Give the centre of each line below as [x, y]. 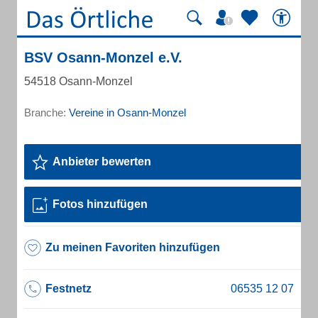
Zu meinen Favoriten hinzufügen [133, 247]
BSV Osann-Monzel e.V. [103, 57]
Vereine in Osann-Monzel [127, 113]
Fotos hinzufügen [100, 204]
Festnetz [68, 289]
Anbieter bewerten [102, 161]
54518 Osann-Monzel [78, 81]
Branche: [46, 113]
